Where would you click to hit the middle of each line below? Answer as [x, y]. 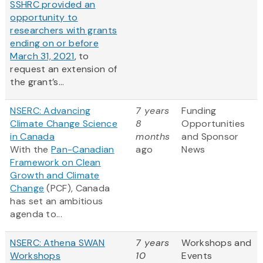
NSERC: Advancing [50, 111]
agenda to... [36, 214]
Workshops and [217, 243]
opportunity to [44, 18]
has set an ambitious [57, 201]
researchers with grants [64, 31]
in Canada [33, 137]
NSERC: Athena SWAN [58, 243]
